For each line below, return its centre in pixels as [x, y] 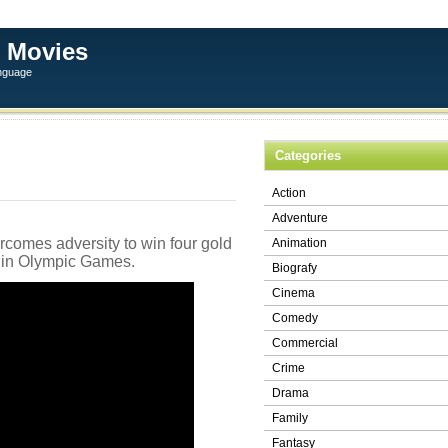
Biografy [294, 268]
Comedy [295, 318]
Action [289, 193]
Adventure [300, 218]
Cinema [293, 293]
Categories [308, 155]
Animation [299, 243]
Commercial [305, 343]
